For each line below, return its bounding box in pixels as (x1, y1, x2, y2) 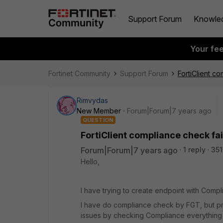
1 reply (183, 145, 206, 154)
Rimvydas (77, 96, 108, 105)
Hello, (81, 157, 100, 166)
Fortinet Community (48, 69, 111, 78)
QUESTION (83, 116, 113, 123)
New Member (77, 107, 121, 115)
